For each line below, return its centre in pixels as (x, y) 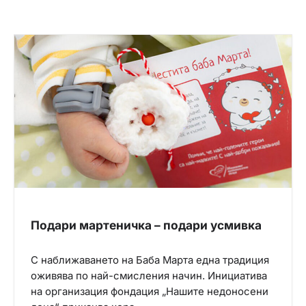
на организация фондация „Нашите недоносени (150, 291)
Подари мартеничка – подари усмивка (146, 225)
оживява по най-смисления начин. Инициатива (149, 276)
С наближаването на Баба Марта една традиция (150, 260)
